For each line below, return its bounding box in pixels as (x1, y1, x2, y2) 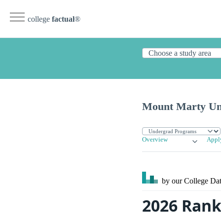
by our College (160, 177, 210, 185)
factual (52, 15, 74, 23)
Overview (142, 136, 168, 144)
